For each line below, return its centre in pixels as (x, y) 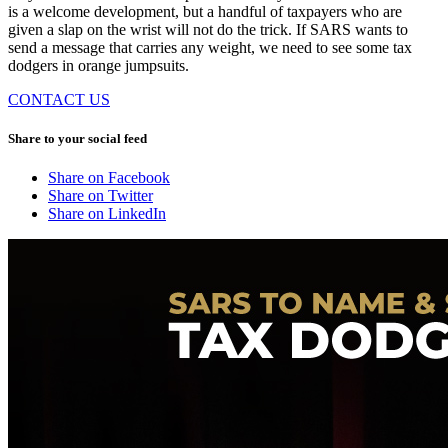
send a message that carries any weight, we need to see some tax (210, 47)
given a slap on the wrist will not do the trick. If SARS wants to (208, 29)
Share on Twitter (100, 196)
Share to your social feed (77, 139)
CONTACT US (59, 99)
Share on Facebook (109, 178)
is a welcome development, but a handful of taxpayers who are (205, 11)
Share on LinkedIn (107, 214)
